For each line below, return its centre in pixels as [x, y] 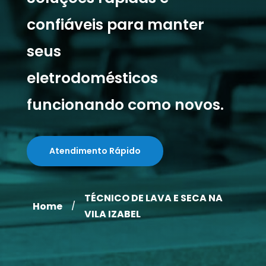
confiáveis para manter [115, 25]
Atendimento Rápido [95, 151]
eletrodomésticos [92, 78]
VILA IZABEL [112, 214]
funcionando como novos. [125, 105]
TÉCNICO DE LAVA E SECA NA [153, 198]
